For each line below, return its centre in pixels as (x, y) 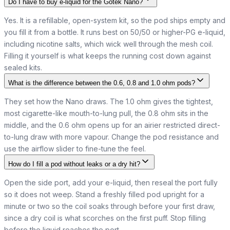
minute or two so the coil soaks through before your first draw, (110, 206)
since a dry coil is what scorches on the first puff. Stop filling (105, 218)
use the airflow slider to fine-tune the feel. (75, 149)
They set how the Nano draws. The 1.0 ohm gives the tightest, (109, 101)
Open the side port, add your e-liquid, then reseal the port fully (111, 183)
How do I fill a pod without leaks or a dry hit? (74, 164)
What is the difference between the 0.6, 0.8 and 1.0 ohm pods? (102, 83)
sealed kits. (23, 68)
